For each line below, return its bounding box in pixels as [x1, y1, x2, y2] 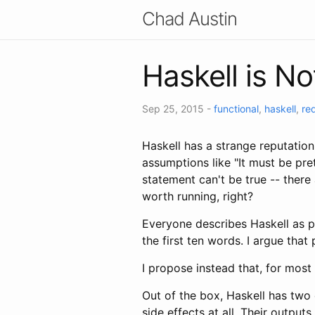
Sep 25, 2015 [142, 102, 207, 115]
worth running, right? [142, 188, 253, 203]
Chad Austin [142, 8, 237, 30]
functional [214, 102, 259, 115]
